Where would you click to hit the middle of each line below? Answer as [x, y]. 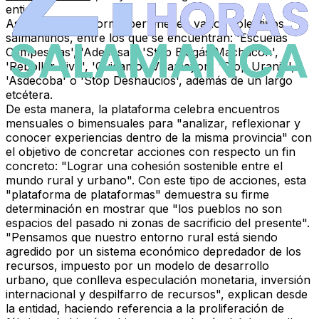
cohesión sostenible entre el [207, 166]
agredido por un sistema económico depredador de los [153, 252]
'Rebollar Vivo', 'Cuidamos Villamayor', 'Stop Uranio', [150, 67]
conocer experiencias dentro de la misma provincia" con [159, 138]
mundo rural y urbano [66, 181]
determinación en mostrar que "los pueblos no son [144, 209]
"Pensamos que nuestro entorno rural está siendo [142, 237]
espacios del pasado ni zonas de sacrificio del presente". [158, 223]
